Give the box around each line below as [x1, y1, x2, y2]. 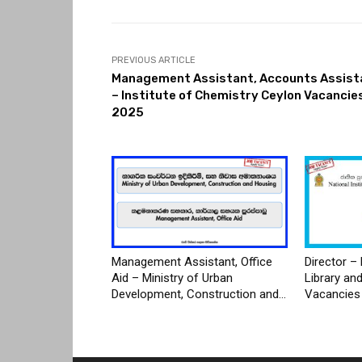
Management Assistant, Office [112, 254, 272, 269]
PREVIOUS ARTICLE [112, 54, 196, 65]
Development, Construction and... [112, 286, 286, 301]
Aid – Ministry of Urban [112, 270, 233, 285]
